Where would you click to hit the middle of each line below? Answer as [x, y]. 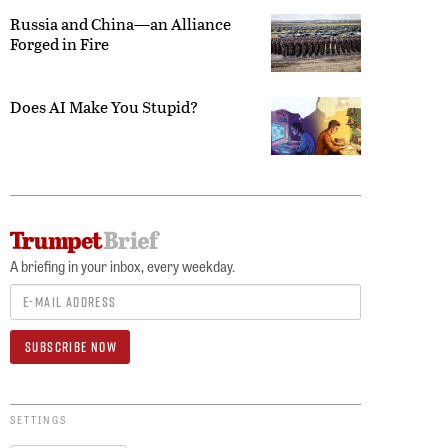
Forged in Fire [59, 44]
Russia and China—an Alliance [120, 24]
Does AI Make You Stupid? [104, 107]
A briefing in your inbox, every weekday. [122, 266]
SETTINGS [38, 420]
